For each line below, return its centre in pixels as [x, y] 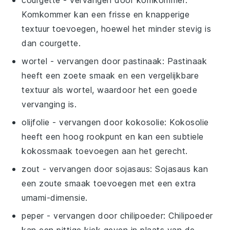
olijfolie [36, 122]
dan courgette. [51, 43]
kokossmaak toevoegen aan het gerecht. [105, 151]
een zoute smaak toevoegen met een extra [109, 183]
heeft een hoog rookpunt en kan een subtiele [113, 136]
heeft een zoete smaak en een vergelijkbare [110, 75]
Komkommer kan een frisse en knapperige [106, 14]
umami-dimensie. [55, 197]
